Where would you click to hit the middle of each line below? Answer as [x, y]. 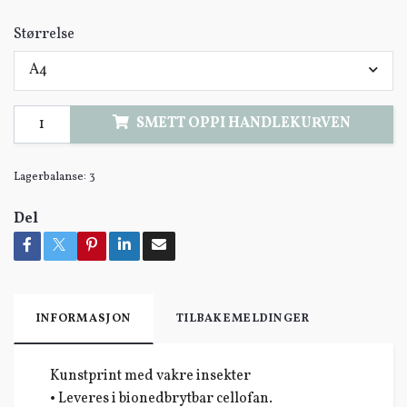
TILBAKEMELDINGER [243, 318]
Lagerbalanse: [50, 177]
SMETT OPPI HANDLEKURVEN [243, 124]
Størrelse [44, 35]
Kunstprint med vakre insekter [150, 376]
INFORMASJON [84, 318]
